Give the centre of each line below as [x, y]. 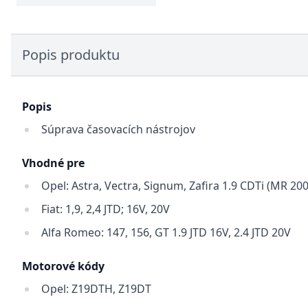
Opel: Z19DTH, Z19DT [96, 289]
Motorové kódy [63, 266]
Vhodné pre [53, 163]
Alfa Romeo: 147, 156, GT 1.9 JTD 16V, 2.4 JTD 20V [166, 232]
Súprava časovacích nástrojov [118, 129]
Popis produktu [71, 55]
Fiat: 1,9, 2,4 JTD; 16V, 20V [106, 209]
